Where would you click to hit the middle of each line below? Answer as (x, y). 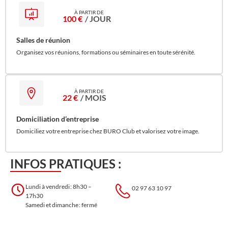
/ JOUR (98, 19)
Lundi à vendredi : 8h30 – (59, 187)
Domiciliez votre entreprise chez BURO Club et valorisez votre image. (108, 131)
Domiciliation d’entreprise (58, 119)
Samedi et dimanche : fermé (61, 205)
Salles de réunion (43, 40)
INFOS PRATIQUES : (66, 164)
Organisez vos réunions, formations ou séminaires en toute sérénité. (106, 52)
